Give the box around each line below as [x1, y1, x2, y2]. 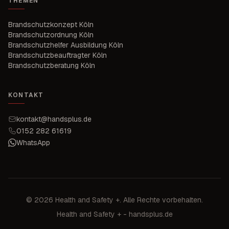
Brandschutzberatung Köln [8, 61, 95, 71]
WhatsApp [16, 138, 50, 148]
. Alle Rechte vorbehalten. [120, 195, 203, 205]
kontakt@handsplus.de [16, 114, 91, 124]
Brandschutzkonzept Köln [8, 20, 94, 30]
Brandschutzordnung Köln [8, 30, 94, 40]
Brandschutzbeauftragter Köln [8, 51, 107, 60]
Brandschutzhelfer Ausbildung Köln [8, 40, 123, 50]
